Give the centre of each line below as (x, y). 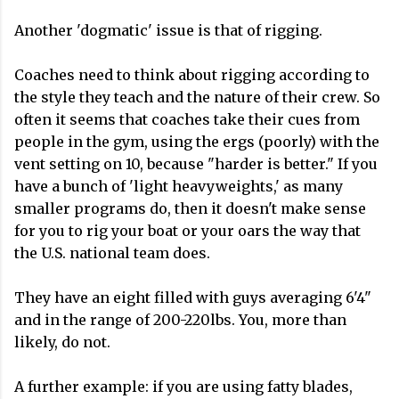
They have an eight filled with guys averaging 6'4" (193, 297)
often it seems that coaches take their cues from (187, 119)
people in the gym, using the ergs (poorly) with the (197, 142)
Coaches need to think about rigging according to (192, 75)
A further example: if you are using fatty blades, (183, 387)
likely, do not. (64, 342)
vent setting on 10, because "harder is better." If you (196, 164)
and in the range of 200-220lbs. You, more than (180, 320)
